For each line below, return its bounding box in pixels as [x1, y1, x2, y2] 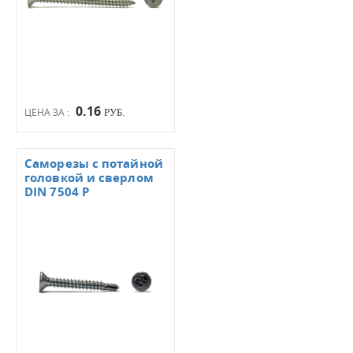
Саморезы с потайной [24, 155, 163, 172]
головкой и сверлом [24, 169, 154, 186]
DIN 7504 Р [24, 184, 89, 200]
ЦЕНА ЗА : [24, 106, 72, 118]
